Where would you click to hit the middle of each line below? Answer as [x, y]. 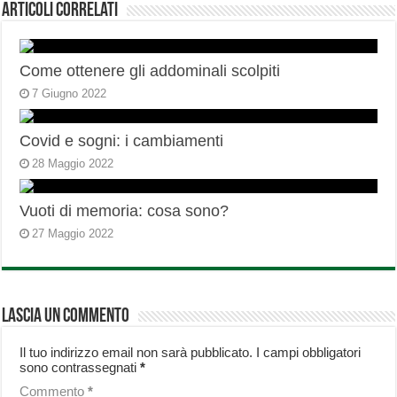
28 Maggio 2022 [73, 164]
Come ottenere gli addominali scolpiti [150, 71]
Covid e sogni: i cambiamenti [122, 141]
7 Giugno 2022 [70, 94]
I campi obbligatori [309, 353]
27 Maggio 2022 [73, 234]
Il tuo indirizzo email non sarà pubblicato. [136, 353]
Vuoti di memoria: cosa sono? [125, 211]
